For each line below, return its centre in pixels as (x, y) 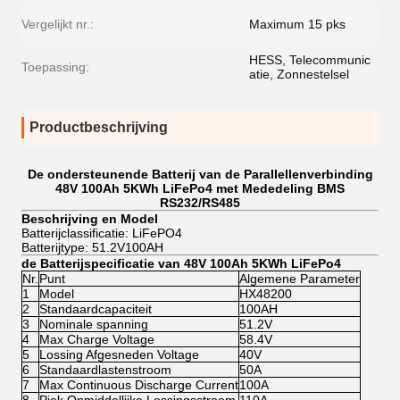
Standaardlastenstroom (105, 370)
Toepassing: (55, 67)
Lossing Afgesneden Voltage (119, 354)
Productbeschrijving (99, 127)
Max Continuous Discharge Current (139, 385)
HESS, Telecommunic (310, 60)
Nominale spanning (94, 324)
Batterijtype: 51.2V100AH (92, 247)
